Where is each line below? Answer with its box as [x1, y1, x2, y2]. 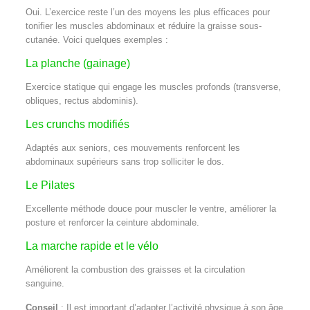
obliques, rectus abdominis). [25, 95, 138, 106]
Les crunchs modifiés [25, 118, 129, 130]
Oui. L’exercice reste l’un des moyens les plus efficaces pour [25, 6, 270, 17]
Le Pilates [25, 179, 75, 191]
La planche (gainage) [25, 57, 130, 69]
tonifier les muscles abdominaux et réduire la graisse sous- [25, 20, 262, 31]
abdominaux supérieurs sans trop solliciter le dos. [25, 156, 224, 167]
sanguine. [25, 277, 64, 289]
